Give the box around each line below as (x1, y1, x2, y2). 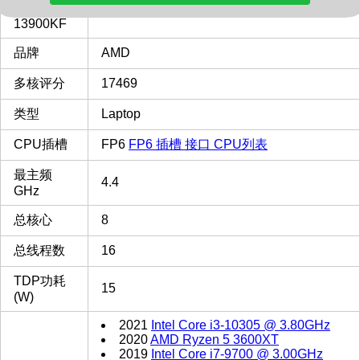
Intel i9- (14, 2, 55, 17)
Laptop (101, 107, 141, 121)
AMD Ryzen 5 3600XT (150, 333, 279, 347)
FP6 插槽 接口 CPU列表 (129, 137, 268, 152)
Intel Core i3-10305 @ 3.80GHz (151, 318, 330, 333)
